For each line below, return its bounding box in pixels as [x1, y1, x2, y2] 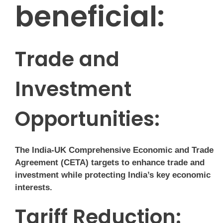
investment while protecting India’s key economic [15, 170, 211, 180]
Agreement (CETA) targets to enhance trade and [15, 158, 205, 168]
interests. [15, 183, 52, 193]
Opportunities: [15, 105, 160, 133]
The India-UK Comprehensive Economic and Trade [15, 145, 214, 155]
